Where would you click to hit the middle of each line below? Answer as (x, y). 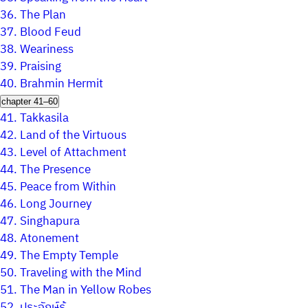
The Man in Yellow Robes (86, 290)
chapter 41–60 (30, 101)
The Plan (43, 15)
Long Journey (56, 204)
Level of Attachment (73, 153)
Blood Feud (51, 32)
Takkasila (44, 118)
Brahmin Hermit (62, 84)
